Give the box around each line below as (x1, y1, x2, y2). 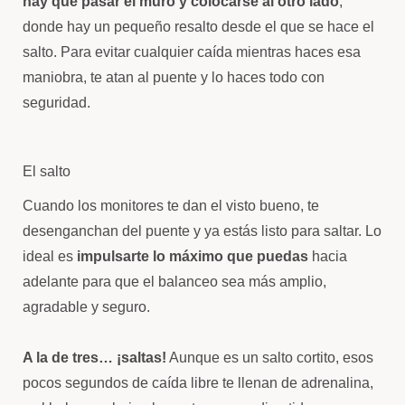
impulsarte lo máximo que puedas (77, 249, 308, 264)
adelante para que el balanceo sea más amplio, (23, 274, 326, 289)
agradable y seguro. (23, 299, 150, 315)
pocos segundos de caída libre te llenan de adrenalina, (23, 375, 373, 391)
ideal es (23, 249, 77, 264)
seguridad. (23, 95, 90, 110)
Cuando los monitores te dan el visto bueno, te (23, 198, 319, 213)
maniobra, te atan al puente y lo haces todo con (23, 70, 325, 85)
